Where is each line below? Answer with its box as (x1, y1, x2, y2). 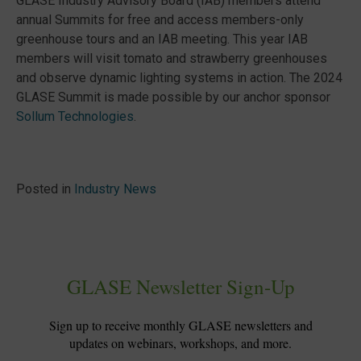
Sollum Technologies (16, 109, 134, 124)
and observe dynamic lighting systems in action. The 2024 (16, 70, 342, 85)
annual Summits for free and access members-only (16, 12, 304, 27)
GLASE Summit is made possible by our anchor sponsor (16, 89, 330, 105)
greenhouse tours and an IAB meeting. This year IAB (16, 31, 308, 47)
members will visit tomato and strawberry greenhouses (16, 51, 327, 66)
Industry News (74, 181, 156, 197)
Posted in (16, 181, 74, 197)
